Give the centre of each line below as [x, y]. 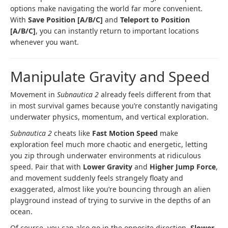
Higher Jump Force [183, 166]
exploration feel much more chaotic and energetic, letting [109, 144]
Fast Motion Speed [125, 133]
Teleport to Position [155, 19]
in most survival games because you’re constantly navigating [114, 105]
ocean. [21, 211]
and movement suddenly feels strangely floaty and [97, 178]
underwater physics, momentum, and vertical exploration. [109, 117]
